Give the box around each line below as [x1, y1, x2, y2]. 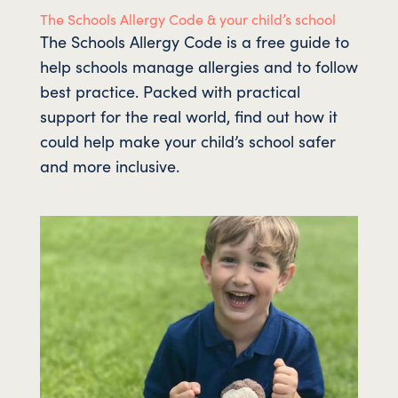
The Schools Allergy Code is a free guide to [39, 29, 349, 52]
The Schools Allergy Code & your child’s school [39, 8, 336, 28]
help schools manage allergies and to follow [39, 54, 358, 77]
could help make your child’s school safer [39, 129, 336, 152]
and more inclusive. [39, 154, 179, 177]
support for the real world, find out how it [39, 104, 338, 127]
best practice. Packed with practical [39, 79, 300, 102]
